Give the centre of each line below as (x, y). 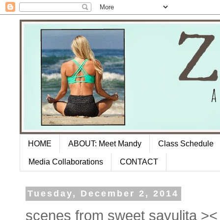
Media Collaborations (66, 162)
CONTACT (139, 162)
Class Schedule (186, 143)
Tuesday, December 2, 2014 (103, 194)
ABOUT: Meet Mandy (105, 143)
